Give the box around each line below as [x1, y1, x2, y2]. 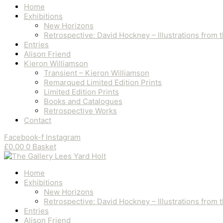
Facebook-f [4, 132, 44, 142]
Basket [32, 142, 56, 151]
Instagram [46, 132, 81, 142]
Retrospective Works [44, 106, 117, 115]
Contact [24, 115, 51, 125]
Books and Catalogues [44, 97, 122, 106]
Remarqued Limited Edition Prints [44, 78, 162, 87]
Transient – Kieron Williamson [44, 68, 149, 78]
